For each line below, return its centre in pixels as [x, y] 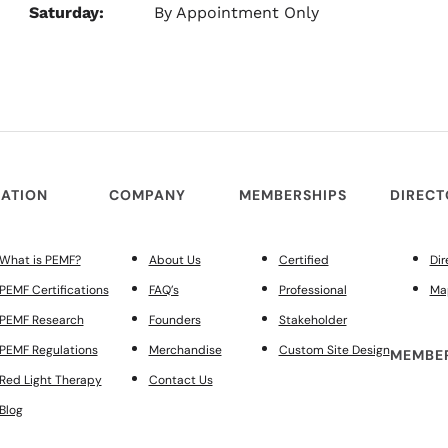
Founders [174, 320]
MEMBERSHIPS [292, 195]
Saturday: [66, 12]
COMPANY [147, 195]
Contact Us [180, 380]
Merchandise [185, 350]
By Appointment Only [236, 12]
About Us [174, 260]
